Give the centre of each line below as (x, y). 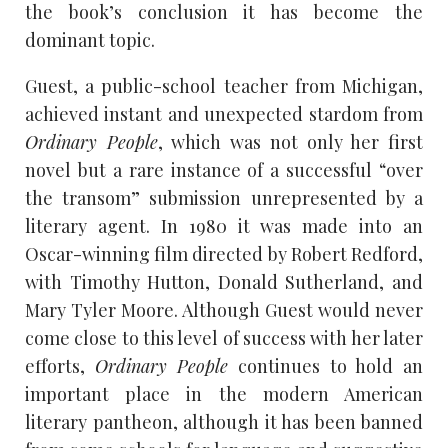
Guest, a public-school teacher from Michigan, (224, 85)
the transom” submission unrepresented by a (224, 197)
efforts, (60, 365)
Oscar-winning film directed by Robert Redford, (224, 253)
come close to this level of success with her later (224, 337)
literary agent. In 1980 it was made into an (224, 225)
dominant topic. (90, 39)
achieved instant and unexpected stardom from (224, 113)
